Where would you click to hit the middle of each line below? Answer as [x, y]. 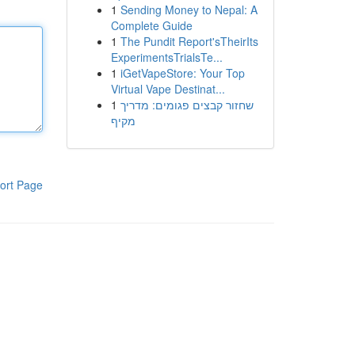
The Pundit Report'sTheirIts [189, 41]
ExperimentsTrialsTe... [166, 57]
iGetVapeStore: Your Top [182, 73]
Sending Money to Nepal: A [189, 10]
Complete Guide [151, 25]
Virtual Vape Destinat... [168, 89]
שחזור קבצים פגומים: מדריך [187, 105]
